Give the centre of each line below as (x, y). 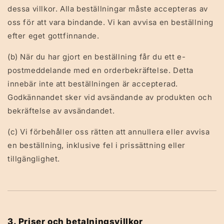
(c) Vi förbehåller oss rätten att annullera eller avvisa (109, 132)
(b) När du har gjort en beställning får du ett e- (97, 57)
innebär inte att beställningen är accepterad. (93, 84)
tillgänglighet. (34, 159)
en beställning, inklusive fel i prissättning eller (97, 145)
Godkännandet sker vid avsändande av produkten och (110, 97)
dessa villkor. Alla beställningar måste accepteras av (108, 9)
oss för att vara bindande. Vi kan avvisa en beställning (111, 22)
